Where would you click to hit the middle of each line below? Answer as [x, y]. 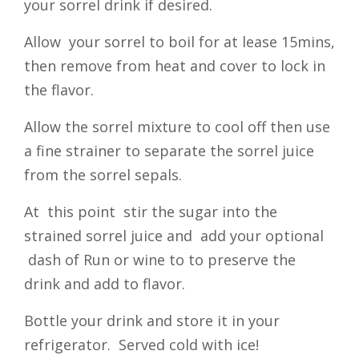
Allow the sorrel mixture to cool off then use [177, 127]
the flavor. [59, 90]
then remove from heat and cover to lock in [175, 66]
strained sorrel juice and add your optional [174, 236]
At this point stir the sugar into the [151, 212]
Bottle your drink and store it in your [152, 321]
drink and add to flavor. [105, 284]
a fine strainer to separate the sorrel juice [169, 151]
